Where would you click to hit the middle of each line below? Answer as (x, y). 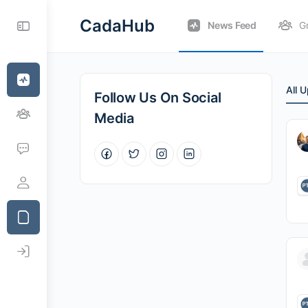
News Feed (232, 25)
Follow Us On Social (158, 98)
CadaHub (117, 26)
